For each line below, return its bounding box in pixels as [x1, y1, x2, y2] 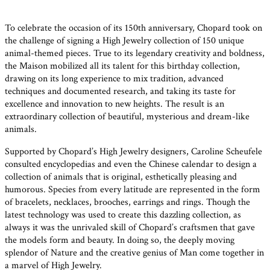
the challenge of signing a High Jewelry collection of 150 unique [5, 34, 244, 47]
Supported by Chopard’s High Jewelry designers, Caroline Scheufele [5, 145, 262, 158]
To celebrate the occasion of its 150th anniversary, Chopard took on [5, 22, 262, 34]
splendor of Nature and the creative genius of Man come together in [5, 246, 264, 259]
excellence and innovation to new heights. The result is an [5, 98, 224, 110]
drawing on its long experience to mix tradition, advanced [5, 72, 224, 85]
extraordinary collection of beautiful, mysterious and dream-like [5, 110, 250, 123]
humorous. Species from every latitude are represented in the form [5, 183, 260, 196]
